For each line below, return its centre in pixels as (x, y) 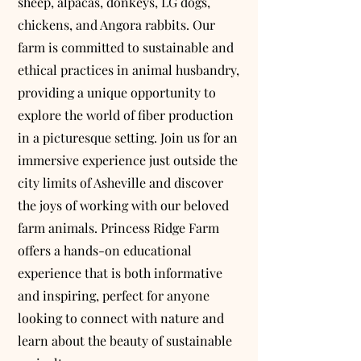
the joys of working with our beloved (123, 205)
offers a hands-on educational (105, 250)
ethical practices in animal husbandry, (129, 69)
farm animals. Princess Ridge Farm (118, 227)
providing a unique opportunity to (117, 92)
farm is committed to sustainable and (126, 47)
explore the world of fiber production (126, 114)
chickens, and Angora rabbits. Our (116, 24)
